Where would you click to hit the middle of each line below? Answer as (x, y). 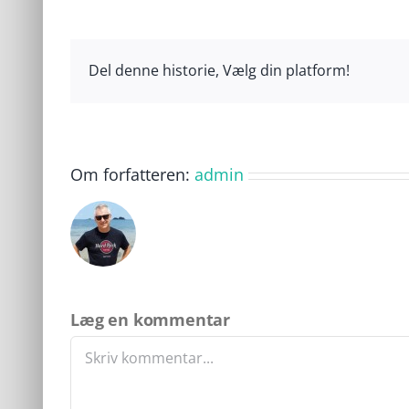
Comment (100, 345)
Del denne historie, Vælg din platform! (219, 71)
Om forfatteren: (132, 174)
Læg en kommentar (151, 320)
